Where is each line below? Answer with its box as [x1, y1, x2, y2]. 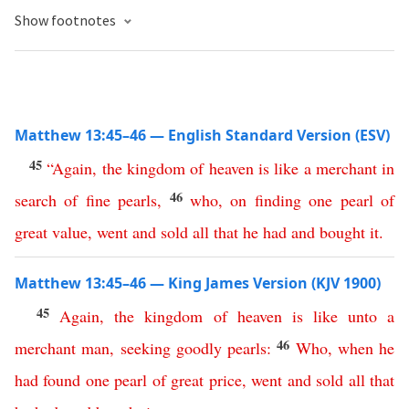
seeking [120, 337, 171, 359]
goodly [175, 337, 222, 359]
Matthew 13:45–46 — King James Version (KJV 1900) [15, 273, 381, 293]
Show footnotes [15, 11, 119, 29]
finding [254, 189, 301, 211]
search [15, 189, 57, 211]
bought [320, 221, 365, 243]
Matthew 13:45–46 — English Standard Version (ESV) [15, 125, 390, 145]
